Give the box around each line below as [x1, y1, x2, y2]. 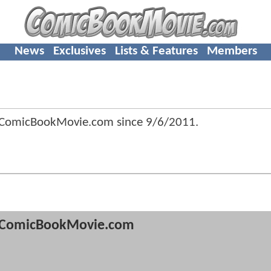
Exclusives [53, 44, 106, 57]
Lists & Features [114, 44, 198, 57]
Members [206, 44, 257, 57]
